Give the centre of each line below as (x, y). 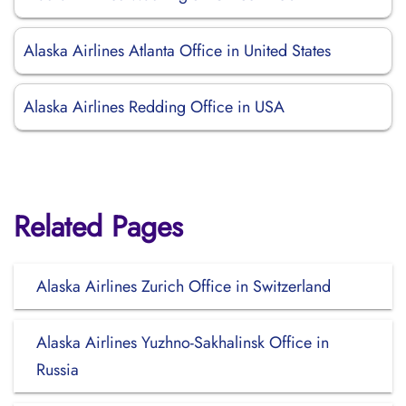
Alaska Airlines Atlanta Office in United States (177, 51)
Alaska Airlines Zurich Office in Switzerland (184, 286)
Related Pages (98, 227)
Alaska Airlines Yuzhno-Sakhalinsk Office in (183, 343)
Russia (58, 370)
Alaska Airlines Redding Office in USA (154, 107)
